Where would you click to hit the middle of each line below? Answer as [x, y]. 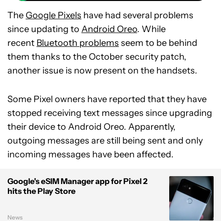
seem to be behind [158, 43]
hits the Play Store [41, 191]
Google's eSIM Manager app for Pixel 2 [77, 181]
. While [151, 29]
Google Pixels [54, 15]
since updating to [44, 29]
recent [22, 43]
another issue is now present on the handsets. [102, 70]
